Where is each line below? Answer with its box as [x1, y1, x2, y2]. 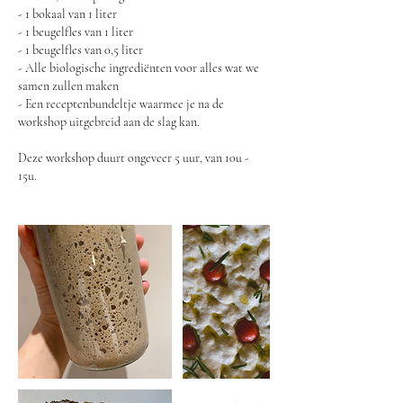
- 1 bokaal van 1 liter [18, 6, 117, 22]
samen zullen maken [18, 78, 119, 94]
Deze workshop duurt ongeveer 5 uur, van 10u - [18, 150, 249, 166]
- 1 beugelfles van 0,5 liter [18, 42, 143, 58]
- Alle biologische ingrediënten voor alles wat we [18, 60, 259, 76]
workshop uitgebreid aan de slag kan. [18, 114, 200, 130]
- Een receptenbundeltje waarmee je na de [18, 96, 224, 112]
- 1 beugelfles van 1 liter [18, 24, 133, 40]
